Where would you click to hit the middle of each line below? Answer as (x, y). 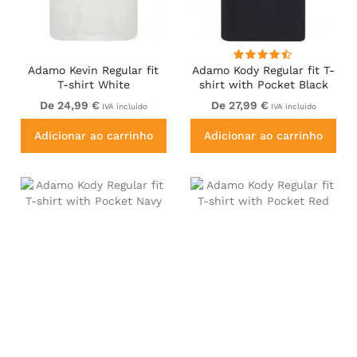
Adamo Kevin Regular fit (94, 70)
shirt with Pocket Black (263, 84)
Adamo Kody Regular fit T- (264, 70)
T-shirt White (93, 84)
